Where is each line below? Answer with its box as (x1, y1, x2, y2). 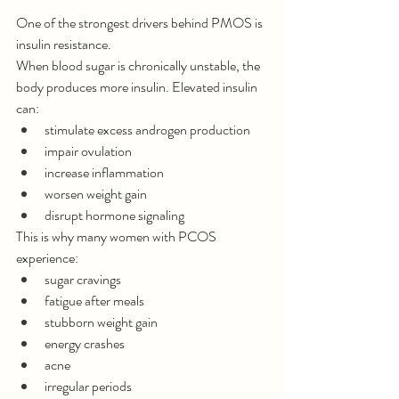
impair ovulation (45, 141, 132, 161)
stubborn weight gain (45, 312, 158, 332)
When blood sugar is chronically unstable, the (16, 55, 263, 76)
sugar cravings (45, 269, 121, 289)
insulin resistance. (16, 34, 111, 54)
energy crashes (45, 333, 125, 354)
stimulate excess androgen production (45, 119, 250, 140)
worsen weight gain (45, 183, 147, 204)
